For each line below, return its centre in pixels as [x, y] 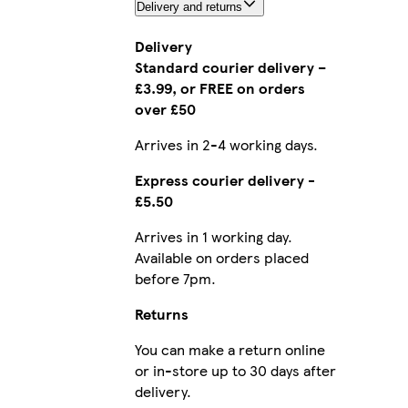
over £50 [165, 108]
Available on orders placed [221, 257]
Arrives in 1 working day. [213, 236]
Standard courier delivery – [230, 66]
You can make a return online [229, 349]
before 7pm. [175, 278]
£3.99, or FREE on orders [219, 87]
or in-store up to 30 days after [235, 370]
